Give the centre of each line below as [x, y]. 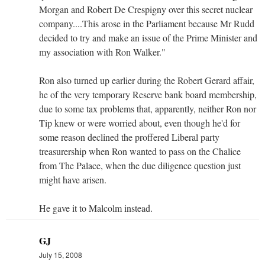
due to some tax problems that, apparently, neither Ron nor [148, 108]
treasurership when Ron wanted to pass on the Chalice [140, 151]
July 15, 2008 [61, 254]
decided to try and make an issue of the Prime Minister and [148, 37]
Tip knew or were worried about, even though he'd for [140, 122]
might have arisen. [73, 179]
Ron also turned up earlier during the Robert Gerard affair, [147, 80]
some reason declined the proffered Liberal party [129, 137]
